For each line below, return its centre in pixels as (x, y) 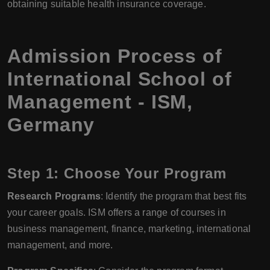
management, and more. (60, 245)
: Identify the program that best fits (174, 196)
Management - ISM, (100, 102)
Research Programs (54, 196)
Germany (51, 124)
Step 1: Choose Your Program (117, 173)
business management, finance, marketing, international (129, 228)
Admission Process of (115, 56)
